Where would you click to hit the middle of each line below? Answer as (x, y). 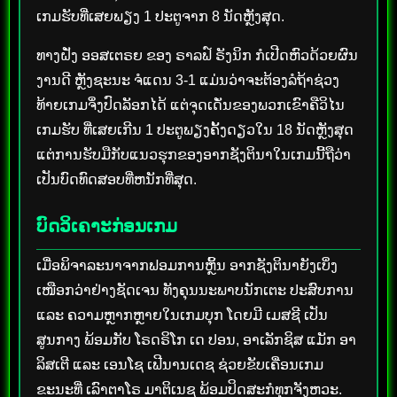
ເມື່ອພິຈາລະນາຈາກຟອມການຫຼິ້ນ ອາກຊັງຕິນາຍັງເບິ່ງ (187, 265)
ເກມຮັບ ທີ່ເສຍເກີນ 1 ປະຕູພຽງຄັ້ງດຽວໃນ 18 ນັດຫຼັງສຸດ (195, 129)
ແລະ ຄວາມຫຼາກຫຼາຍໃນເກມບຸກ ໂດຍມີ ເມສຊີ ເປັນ (182, 315)
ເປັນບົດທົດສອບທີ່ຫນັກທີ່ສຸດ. (117, 179)
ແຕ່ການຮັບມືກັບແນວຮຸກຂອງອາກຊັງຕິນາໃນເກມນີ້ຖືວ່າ (194, 154)
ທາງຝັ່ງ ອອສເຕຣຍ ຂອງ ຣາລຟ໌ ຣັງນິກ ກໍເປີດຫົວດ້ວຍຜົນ (197, 55)
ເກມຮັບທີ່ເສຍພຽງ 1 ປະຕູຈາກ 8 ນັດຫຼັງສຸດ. (160, 16)
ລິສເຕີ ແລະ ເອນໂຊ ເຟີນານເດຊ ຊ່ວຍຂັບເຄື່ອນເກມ (180, 364)
